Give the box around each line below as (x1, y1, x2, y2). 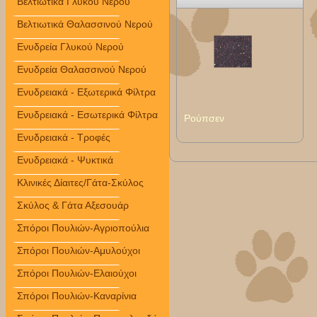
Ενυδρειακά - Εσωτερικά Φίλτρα (17, 109, 158, 120)
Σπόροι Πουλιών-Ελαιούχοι (17, 267, 137, 279)
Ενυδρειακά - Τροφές (17, 132, 110, 143)
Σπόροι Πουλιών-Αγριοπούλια (17, 222, 149, 234)
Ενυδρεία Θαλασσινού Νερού (17, 64, 146, 75)
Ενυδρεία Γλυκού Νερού (17, 41, 124, 52)
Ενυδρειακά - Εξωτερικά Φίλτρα (17, 86, 156, 98)
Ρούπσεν (184, 113, 224, 124)
